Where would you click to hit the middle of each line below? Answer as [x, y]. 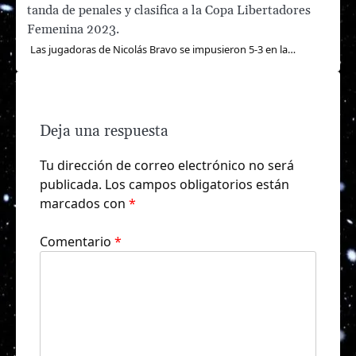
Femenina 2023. [73, 29]
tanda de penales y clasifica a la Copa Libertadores [169, 10]
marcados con [84, 203]
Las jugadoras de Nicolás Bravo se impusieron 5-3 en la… [163, 49]
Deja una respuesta [104, 131]
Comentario [77, 241]
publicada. [71, 184]
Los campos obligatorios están [197, 184]
